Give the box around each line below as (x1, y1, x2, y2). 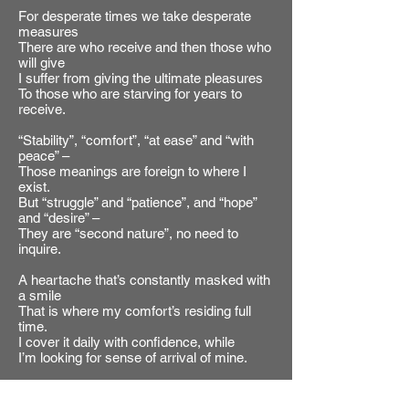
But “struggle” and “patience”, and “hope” (18, 194, 257, 210)
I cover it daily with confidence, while (18, 333, 235, 350)
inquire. (18, 240, 61, 257)
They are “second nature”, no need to (18, 225, 238, 241)
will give (18, 54, 65, 70)
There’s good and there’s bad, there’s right (18, 380, 265, 396)
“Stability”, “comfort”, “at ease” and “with (18, 131, 254, 148)
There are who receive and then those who (18, 38, 271, 55)
